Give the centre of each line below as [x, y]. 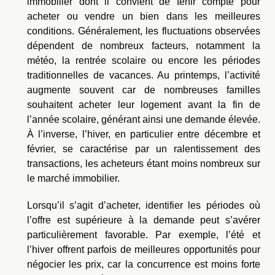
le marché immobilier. [73, 178]
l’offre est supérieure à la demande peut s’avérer [144, 220]
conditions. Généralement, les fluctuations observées [144, 31]
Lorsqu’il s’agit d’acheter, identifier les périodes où [144, 205]
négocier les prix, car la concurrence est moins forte [144, 264]
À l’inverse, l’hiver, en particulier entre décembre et [144, 134]
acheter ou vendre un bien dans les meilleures [144, 16]
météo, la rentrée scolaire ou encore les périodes [144, 60]
